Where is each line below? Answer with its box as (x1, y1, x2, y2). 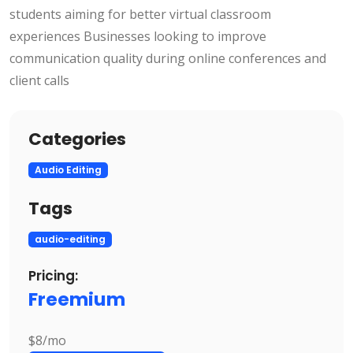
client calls (9, 72, 69, 90)
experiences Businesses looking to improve (9, 28, 266, 46)
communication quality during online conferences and (9, 50, 326, 68)
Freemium (28, 286, 125, 313)
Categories (28, 127, 126, 152)
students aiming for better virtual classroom (9, 6, 271, 24)
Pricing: (28, 266, 78, 286)
